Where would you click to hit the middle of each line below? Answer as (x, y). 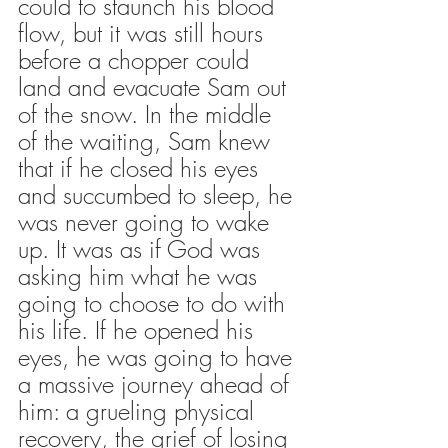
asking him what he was (141, 275)
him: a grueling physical (139, 410)
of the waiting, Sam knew (147, 140)
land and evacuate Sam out (155, 86)
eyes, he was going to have (158, 356)
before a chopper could (137, 59)
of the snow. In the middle (148, 113)
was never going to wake (147, 221)
